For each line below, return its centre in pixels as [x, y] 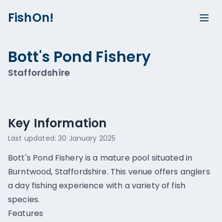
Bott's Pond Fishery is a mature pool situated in [100, 158]
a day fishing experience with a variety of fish [97, 186]
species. [24, 199]
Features [26, 213]
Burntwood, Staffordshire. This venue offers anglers [109, 172]
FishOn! [31, 18]
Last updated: [33, 138]
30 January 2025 [87, 138]
